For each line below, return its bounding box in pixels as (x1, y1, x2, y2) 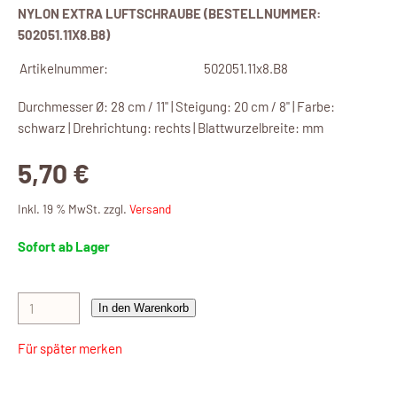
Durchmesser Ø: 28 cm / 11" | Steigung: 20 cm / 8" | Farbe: (18, 98, 335, 115)
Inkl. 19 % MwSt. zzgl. (18, 201, 129, 217)
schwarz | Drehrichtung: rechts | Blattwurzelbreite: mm (18, 120, 323, 136)
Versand (129, 201, 171, 217)
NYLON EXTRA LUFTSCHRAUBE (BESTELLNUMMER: (18, 5, 321, 22)
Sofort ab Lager (18, 238, 110, 255)
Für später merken (18, 340, 122, 357)
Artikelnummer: (19, 60, 108, 77)
